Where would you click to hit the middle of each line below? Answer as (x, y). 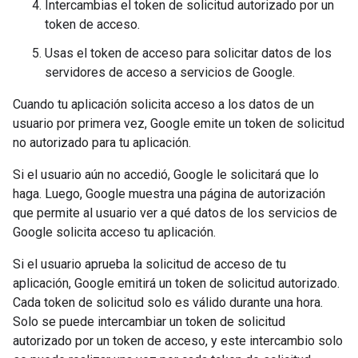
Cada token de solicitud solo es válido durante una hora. (168, 302)
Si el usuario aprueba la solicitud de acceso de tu (149, 264)
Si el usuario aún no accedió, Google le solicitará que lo (166, 175)
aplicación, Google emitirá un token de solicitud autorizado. (176, 283)
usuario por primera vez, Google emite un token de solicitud (179, 123)
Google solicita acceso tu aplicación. (114, 232)
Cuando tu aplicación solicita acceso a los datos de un (163, 104)
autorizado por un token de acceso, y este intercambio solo (178, 341)
